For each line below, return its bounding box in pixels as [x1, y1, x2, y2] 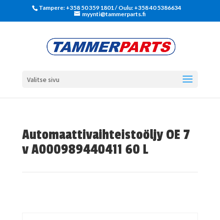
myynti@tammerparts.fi [82, 10, 146, 18]
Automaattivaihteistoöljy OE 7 [22, 127, 190, 143]
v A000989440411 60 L [22, 141, 148, 158]
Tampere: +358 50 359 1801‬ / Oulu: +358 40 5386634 [39, 4, 182, 11]
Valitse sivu [27, 75, 59, 84]
